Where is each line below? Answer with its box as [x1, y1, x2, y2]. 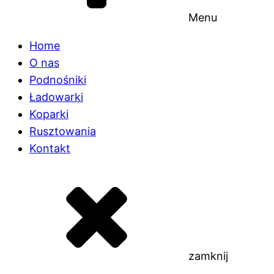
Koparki [29, 108, 68, 121]
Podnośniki [29, 73, 86, 87]
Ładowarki [29, 91, 83, 104]
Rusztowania [29, 125, 96, 138]
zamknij [188, 250, 228, 263]
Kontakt [29, 142, 70, 155]
